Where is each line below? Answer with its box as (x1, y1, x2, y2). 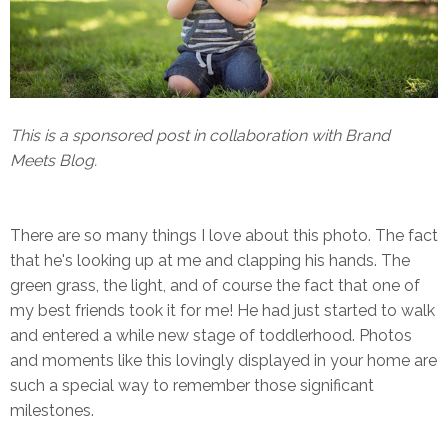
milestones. (10, 400, 94, 420)
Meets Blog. (10, 150, 101, 170)
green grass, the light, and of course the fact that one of (10, 275, 420, 295)
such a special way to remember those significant (10, 375, 374, 395)
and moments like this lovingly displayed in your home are (10, 350, 437, 370)
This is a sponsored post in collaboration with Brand (10, 125, 390, 145)
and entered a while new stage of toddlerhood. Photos (10, 325, 412, 345)
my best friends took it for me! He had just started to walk (10, 300, 435, 320)
